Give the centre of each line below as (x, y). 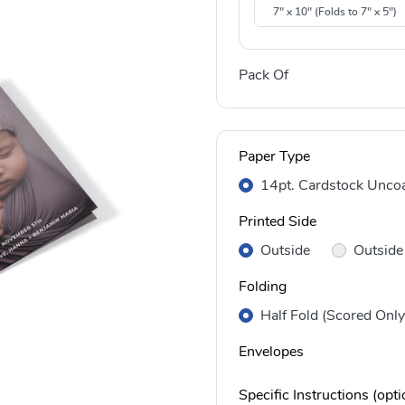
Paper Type (274, 157)
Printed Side (278, 222)
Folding (263, 287)
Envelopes (271, 352)
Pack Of (264, 75)
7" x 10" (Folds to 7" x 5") (335, 12)
